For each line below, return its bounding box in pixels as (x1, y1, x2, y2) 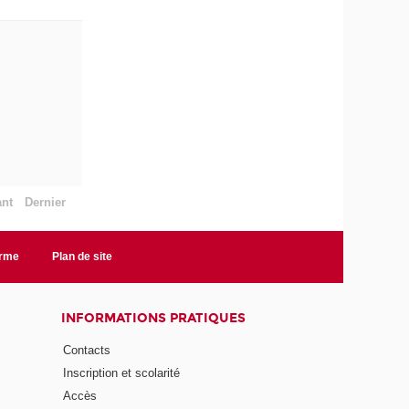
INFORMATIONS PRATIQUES (60, 309, 246, 326)
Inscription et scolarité (62, 366, 180, 381)
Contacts (62, 343, 110, 358)
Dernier (24, 195, 66, 209)
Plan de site (52, 249, 113, 263)
